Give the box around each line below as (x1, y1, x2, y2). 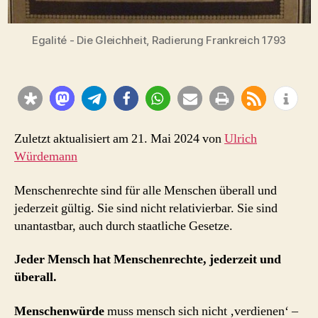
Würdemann (14, 148, 77, 165)
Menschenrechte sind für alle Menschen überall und (14, 182, 277, 199)
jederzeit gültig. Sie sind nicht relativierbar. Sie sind (14, 199, 278, 216)
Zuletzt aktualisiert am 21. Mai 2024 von (14, 131, 224, 147)
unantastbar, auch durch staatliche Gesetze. (14, 217, 233, 234)
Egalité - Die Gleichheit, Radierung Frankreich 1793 (31, 33, 287, 47)
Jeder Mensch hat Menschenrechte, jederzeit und (14, 251, 281, 268)
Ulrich (224, 131, 257, 147)
